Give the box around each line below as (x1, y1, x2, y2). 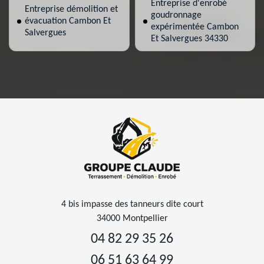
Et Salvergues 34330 (150, 34, 228, 44)
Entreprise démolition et (25, 5, 118, 15)
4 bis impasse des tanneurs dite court (61, 200, 203, 210)
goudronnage (150, 11, 202, 21)
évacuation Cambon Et (25, 16, 111, 27)
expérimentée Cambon (150, 22, 239, 32)
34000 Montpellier (96, 214, 168, 224)
